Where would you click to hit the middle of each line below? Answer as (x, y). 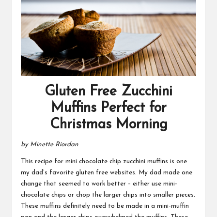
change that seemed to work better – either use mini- (99, 184)
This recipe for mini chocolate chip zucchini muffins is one (104, 161)
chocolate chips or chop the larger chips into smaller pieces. (108, 195)
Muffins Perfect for (108, 108)
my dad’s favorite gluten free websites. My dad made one (106, 172)
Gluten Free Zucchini (108, 92)
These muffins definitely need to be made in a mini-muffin (105, 206)
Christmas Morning (108, 124)
